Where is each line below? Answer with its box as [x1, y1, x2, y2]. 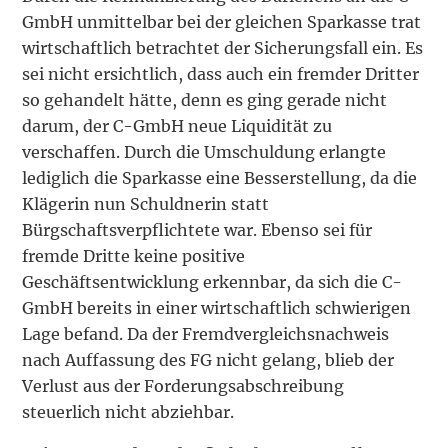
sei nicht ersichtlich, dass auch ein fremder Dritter [22, 63, 420, 84]
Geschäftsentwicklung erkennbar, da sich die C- [22, 271, 403, 292]
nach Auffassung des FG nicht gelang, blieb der [22, 349, 395, 370]
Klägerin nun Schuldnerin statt [22, 193, 270, 214]
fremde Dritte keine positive [22, 245, 246, 266]
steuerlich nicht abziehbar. [22, 401, 235, 422]
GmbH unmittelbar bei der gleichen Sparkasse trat [22, 11, 422, 32]
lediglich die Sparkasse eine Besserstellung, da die [22, 167, 418, 188]
